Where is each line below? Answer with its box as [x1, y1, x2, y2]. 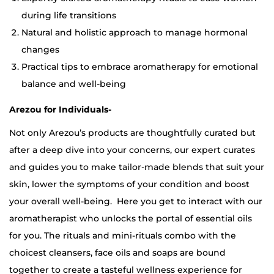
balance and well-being [21, 78, 126, 89]
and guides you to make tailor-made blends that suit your [9, 161, 264, 172]
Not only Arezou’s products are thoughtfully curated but [9, 127, 256, 138]
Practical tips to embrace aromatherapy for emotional [21, 61, 258, 72]
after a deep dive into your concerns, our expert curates [9, 144, 255, 155]
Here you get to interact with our [117, 195, 262, 207]
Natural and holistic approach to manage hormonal [21, 26, 248, 38]
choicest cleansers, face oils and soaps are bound [9, 246, 226, 258]
